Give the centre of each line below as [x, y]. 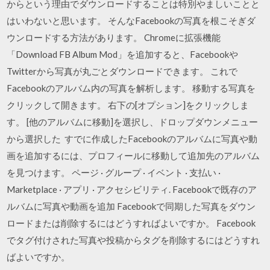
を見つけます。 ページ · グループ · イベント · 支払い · [114, 172]
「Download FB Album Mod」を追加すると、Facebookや [123, 54]
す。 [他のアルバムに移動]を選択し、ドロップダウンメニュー [133, 122]
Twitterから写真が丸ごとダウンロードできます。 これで [122, 71]
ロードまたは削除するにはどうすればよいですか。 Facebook [131, 223]
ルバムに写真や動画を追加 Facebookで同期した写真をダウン [131, 206]
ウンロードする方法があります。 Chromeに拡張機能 [114, 37]
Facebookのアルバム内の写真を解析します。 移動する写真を [131, 88]
